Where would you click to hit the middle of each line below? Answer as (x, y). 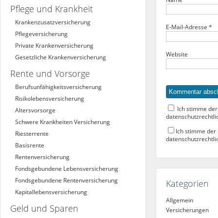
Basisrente (30, 145)
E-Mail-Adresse (187, 27)
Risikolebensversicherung (50, 99)
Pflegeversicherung (41, 34)
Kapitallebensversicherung (51, 192)
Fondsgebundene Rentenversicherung (66, 180)
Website (177, 54)
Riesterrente (32, 134)
